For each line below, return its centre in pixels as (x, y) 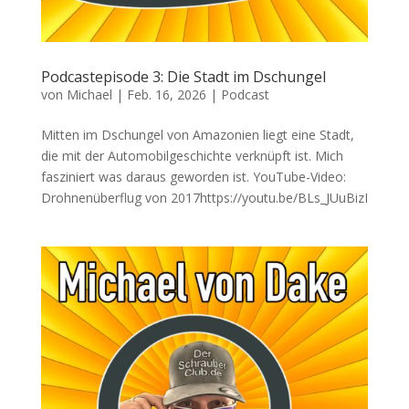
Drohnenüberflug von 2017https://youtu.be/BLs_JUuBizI (204, 198)
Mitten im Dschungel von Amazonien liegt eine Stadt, (197, 135)
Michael (89, 95)
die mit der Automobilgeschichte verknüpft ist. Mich (192, 156)
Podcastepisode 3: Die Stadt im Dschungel (183, 77)
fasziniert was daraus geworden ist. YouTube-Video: (193, 177)
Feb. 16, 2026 (166, 95)
